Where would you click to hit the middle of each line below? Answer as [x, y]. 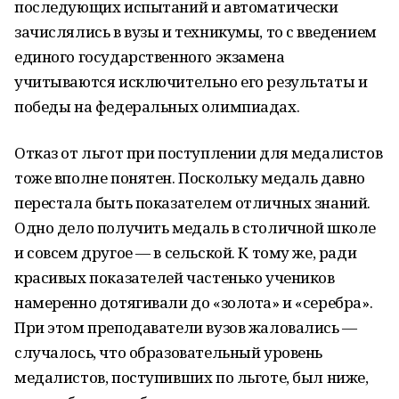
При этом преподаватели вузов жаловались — [186, 327]
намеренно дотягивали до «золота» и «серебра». [194, 302]
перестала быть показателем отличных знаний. [192, 203]
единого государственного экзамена [150, 57]
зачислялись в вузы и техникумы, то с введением [195, 32]
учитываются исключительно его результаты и [191, 81]
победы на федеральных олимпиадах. [159, 106]
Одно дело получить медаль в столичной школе [195, 228]
